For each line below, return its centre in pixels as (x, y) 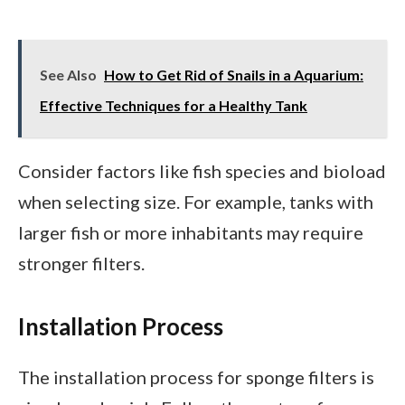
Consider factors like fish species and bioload (202, 170)
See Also (68, 74)
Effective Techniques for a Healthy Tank (174, 105)
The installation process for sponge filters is (196, 377)
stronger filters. (81, 263)
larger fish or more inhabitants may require (191, 232)
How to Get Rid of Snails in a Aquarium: (234, 74)
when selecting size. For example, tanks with (196, 201)
